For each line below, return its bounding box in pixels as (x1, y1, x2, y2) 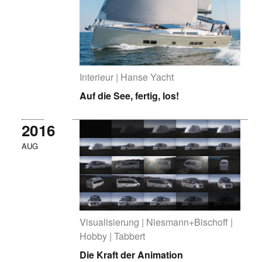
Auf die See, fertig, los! (80, 89, 180, 102)
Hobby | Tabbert (80, 229, 146, 243)
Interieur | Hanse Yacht (80, 70, 174, 84)
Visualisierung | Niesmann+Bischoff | (80, 215, 233, 229)
